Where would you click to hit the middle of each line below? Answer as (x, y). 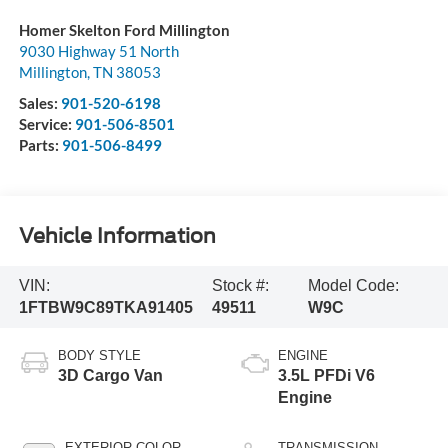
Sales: (39, 102)
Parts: (40, 144)
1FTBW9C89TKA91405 (105, 308)
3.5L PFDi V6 (326, 376)
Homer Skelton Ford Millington (124, 29)
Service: (46, 123)
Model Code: (354, 286)
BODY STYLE (99, 356)
